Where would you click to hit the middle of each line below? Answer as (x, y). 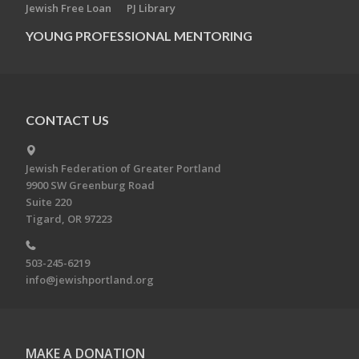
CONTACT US (67, 120)
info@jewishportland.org (90, 280)
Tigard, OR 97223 (69, 219)
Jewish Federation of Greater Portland (123, 169)
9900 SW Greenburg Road (90, 186)
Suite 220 (48, 202)
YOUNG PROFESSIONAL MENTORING (139, 36)
